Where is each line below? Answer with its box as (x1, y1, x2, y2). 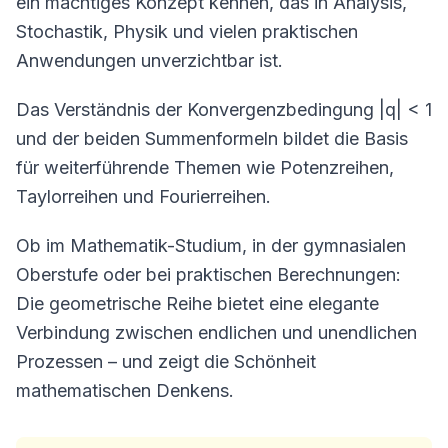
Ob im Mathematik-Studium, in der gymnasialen (16, 235, 406, 256)
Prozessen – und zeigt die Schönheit (16, 351, 316, 372)
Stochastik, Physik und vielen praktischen (16, 21, 358, 42)
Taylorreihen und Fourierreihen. (16, 186, 271, 207)
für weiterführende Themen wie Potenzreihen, (16, 157, 394, 178)
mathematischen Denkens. (16, 380, 234, 401)
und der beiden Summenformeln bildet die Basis (16, 128, 408, 149)
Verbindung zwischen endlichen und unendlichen (16, 322, 417, 343)
